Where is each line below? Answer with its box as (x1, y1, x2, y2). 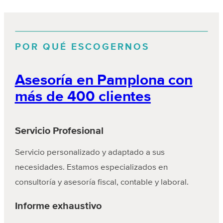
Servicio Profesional (14, 126, 104, 136)
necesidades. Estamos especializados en (14, 163, 168, 172)
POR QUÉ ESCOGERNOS (14, 42, 149, 52)
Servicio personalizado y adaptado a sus (14, 148, 165, 157)
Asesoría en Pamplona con (14, 73, 193, 88)
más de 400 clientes (14, 89, 151, 105)
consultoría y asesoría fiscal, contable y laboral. (14, 178, 189, 187)
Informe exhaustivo (14, 201, 102, 212)
